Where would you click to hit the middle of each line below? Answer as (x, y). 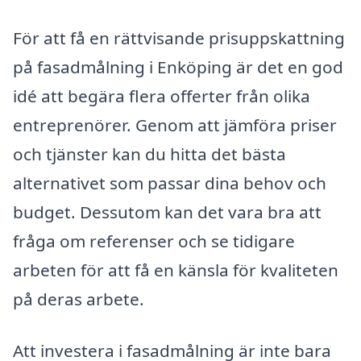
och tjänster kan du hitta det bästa (149, 154)
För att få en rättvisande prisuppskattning (179, 37)
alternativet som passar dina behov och (170, 183)
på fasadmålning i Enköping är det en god (178, 66)
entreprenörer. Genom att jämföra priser (175, 124)
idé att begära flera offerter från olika (162, 95)
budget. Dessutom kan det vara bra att (167, 212)
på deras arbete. (79, 299)
